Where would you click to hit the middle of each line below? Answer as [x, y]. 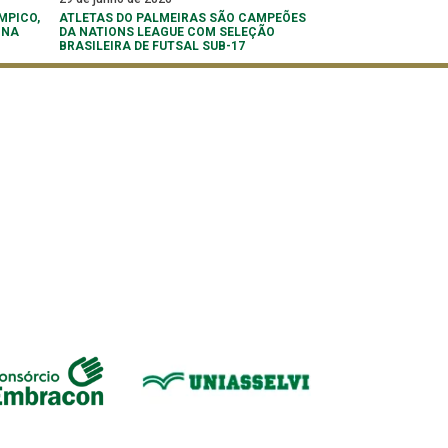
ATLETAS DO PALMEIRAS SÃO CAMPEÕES [182, 17]
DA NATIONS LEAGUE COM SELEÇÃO [167, 31]
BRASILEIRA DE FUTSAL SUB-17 [152, 45]
